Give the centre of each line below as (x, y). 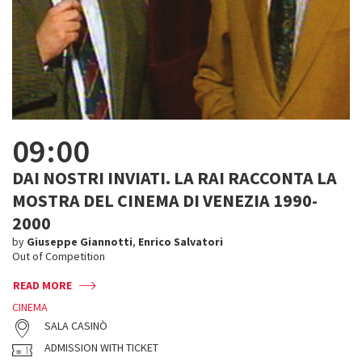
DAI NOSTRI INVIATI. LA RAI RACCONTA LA (175, 178)
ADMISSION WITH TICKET (101, 347)
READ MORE (42, 285)
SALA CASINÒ (76, 326)
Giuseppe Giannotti (80, 242)
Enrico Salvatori (181, 242)
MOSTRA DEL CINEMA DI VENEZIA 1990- (165, 200)
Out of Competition (60, 256)
